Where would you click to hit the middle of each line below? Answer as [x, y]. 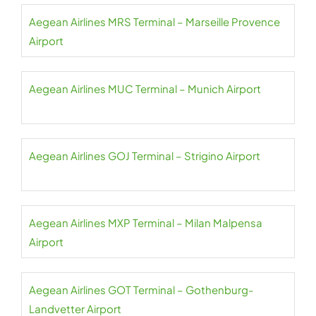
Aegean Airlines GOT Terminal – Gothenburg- [141, 290]
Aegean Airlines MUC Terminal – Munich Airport [145, 89]
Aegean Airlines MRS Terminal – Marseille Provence [154, 22]
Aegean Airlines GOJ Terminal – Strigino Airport [145, 156]
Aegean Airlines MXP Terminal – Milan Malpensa [146, 223]
